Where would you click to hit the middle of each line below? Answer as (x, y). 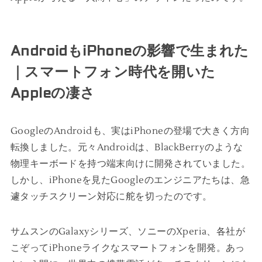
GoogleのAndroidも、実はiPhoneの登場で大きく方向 (130, 131)
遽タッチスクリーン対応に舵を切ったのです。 (111, 196)
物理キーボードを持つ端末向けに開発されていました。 (130, 163)
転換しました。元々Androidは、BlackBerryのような (127, 147)
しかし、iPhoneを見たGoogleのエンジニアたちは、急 (130, 180)
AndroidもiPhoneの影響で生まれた (130, 51)
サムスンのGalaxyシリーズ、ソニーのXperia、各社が (127, 231)
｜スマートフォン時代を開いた (113, 72)
